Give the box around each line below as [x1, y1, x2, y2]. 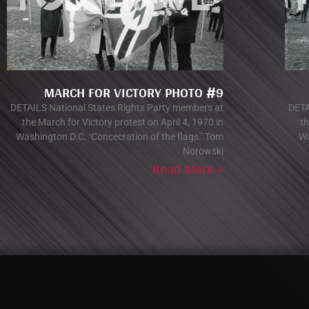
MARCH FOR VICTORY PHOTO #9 [44, 80, 223, 106]
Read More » [152, 157, 223, 182]
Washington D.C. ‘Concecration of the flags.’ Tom [16, 131, 223, 143]
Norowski [183, 146, 223, 157]
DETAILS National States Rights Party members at [10, 102, 223, 114]
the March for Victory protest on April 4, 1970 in [22, 117, 223, 128]
